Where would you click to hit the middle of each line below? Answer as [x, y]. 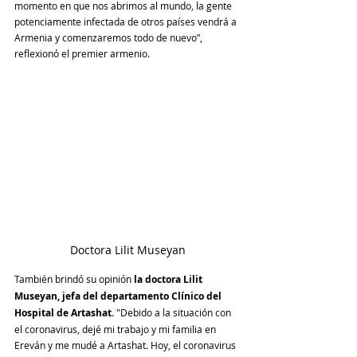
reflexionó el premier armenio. [82, 54]
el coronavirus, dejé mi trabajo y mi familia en [116, 330]
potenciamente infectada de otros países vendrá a [127, 22]
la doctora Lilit [169, 280]
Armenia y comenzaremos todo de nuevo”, [110, 38]
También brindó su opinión [74, 279]
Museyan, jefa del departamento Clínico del [119, 296]
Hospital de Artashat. [65, 313]
